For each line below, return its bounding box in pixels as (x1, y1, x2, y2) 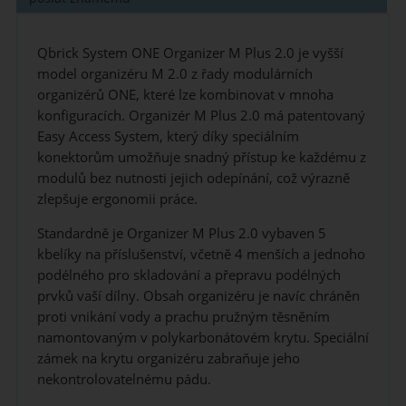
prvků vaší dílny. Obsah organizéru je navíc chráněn (36, 286, 360, 306)
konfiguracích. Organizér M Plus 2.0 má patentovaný (36, 105, 365, 125)
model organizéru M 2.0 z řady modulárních (36, 63, 313, 83)
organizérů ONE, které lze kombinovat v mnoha (36, 84, 333, 104)
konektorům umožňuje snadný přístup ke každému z (36, 147, 366, 167)
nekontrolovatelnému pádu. (36, 370, 211, 390)
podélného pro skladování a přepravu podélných (36, 266, 341, 285)
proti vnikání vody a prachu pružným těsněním (36, 307, 330, 327)
